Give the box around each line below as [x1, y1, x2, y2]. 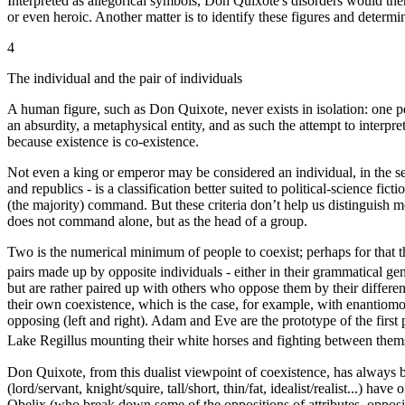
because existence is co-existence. [7, 134, 199, 150]
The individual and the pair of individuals [7, 71, 242, 87]
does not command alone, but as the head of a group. [7, 213, 307, 230]
